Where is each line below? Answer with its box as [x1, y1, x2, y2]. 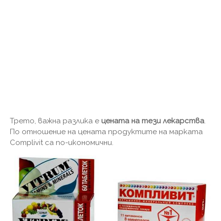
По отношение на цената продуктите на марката [10, 127, 203, 136]
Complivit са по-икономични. [10, 138, 113, 147]
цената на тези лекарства [101, 116, 204, 125]
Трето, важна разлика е [10, 116, 101, 125]
